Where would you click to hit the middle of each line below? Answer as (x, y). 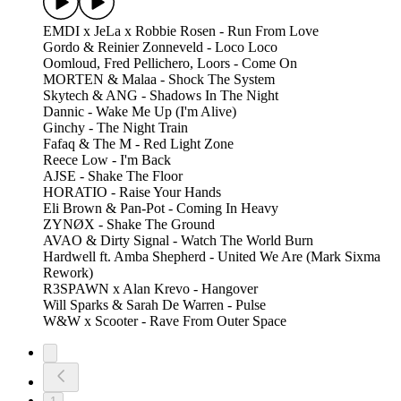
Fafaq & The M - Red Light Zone (140, 144)
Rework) (68, 273)
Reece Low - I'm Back (107, 160)
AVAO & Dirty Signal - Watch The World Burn (180, 241)
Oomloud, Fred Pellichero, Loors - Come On (172, 64)
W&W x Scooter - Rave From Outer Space (165, 321)
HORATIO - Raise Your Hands (132, 192)
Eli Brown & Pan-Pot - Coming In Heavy (161, 209)
